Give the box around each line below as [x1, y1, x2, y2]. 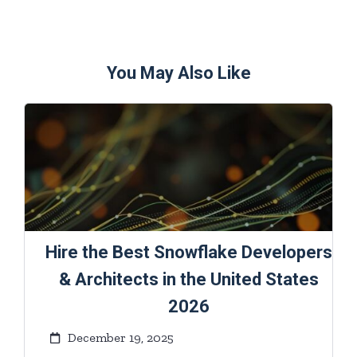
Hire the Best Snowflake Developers [45, 242, 332, 263]
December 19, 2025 [67, 330, 174, 346]
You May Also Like [106, 63, 251, 84]
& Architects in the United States [58, 269, 319, 290]
